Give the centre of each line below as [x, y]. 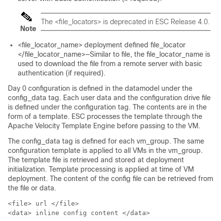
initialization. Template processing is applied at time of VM [101, 169]
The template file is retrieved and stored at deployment [96, 160]
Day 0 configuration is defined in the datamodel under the [100, 88]
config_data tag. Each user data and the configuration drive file [109, 98]
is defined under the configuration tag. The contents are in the [107, 107]
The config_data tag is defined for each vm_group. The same [106, 141]
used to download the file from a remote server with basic [110, 64]
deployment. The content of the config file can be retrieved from [110, 179]
